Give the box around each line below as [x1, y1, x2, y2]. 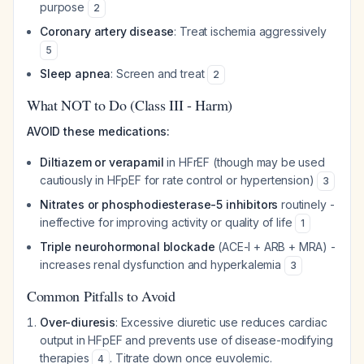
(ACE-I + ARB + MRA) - [214, 240, 336, 253]
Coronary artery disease [40, 24, 175, 38]
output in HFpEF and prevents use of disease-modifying [40, 333, 333, 347]
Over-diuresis [40, 315, 115, 329]
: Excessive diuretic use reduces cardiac [115, 315, 327, 329]
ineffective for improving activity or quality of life [40, 215, 296, 229]
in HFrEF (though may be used [163, 155, 325, 169]
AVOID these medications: [27, 124, 171, 138]
